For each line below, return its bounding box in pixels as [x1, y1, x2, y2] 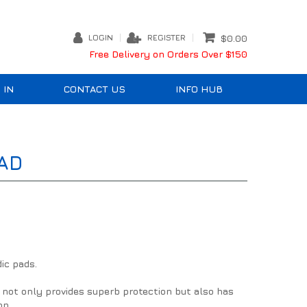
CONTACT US [64, 83, 126, 95]
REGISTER [147, 32, 186, 42]
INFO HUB [175, 83, 223, 95]
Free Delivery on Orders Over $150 [89, 48, 247, 60]
